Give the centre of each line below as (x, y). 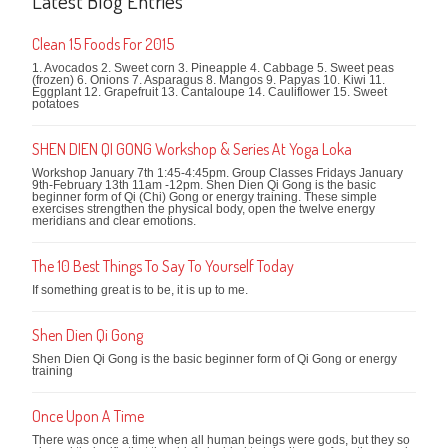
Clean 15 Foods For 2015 (103, 43)
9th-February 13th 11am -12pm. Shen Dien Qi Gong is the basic (204, 184)
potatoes (56, 103)
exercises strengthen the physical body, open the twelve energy (204, 208)
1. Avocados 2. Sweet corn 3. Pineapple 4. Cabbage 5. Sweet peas (213, 67)
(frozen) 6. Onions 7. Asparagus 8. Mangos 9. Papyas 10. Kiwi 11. (209, 79)
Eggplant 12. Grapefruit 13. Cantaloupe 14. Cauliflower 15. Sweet (210, 91)
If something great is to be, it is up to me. (140, 289)
